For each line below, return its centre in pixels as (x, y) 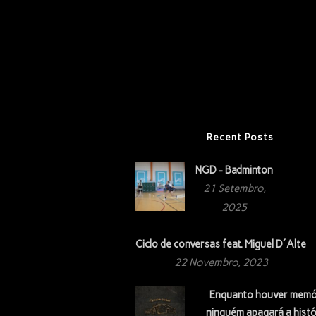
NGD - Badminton (234, 170)
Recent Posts (241, 137)
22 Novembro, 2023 (221, 262)
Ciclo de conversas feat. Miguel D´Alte (221, 244)
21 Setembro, (234, 188)
